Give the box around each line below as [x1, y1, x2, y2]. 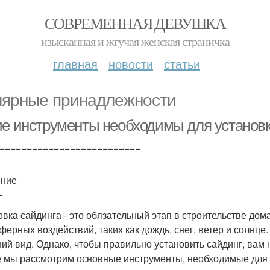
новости [108, 55, 153, 72]
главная [53, 55, 98, 72]
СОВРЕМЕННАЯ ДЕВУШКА [44, 13, 226, 33]
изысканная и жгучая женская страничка [40, 33, 230, 49]
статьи [164, 55, 200, 72]
